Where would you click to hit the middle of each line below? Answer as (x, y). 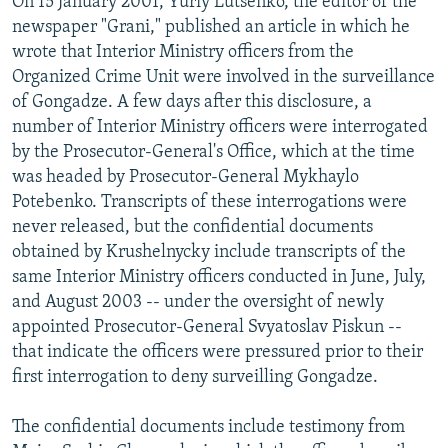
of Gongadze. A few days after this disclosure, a (192, 102)
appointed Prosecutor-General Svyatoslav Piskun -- (207, 327)
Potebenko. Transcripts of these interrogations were (209, 202)
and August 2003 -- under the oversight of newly (198, 302)
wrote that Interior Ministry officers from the (183, 52)
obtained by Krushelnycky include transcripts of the (209, 252)
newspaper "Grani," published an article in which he (211, 27)
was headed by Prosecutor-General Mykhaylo (185, 177)
